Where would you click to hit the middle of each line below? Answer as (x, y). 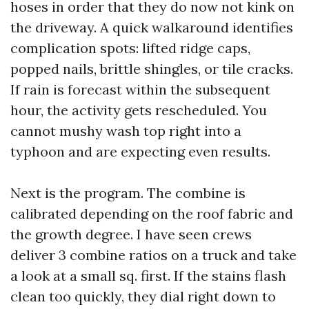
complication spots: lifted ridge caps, (130, 48)
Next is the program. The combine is (128, 193)
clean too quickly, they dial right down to (143, 296)
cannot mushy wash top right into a (126, 131)
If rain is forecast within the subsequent (140, 89)
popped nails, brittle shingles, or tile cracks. (152, 69)
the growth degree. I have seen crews (131, 234)
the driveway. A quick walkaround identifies (152, 27)
